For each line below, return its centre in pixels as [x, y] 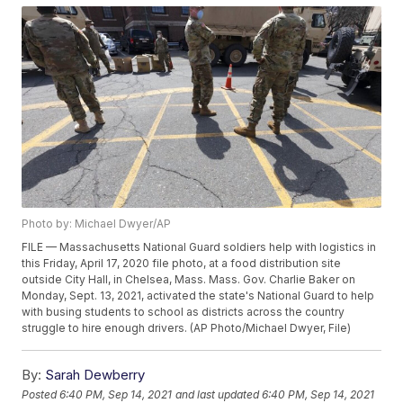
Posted [41, 394]
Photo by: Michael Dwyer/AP [97, 224]
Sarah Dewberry [95, 375]
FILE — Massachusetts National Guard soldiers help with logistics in [199, 247]
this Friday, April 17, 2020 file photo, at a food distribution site [182, 264]
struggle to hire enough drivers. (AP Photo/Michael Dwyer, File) [187, 328]
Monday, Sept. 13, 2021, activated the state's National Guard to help [198, 296]
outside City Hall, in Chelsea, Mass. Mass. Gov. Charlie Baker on [189, 280]
